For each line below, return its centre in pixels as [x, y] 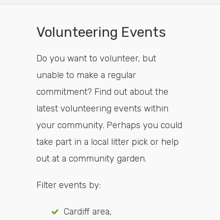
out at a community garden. [91, 159]
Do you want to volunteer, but [96, 58]
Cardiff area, [88, 212]
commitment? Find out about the [102, 92]
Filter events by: [69, 185]
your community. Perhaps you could [109, 125]
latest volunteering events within [102, 109]
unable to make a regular [86, 75]
